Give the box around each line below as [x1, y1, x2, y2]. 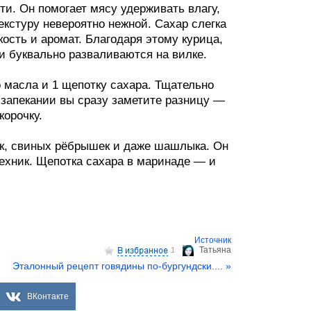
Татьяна [199, 245, 231, 255]
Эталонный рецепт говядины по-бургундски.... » [12, 260, 231, 271]
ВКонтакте [27, 292, 69, 301]
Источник [194, 235, 231, 245]
